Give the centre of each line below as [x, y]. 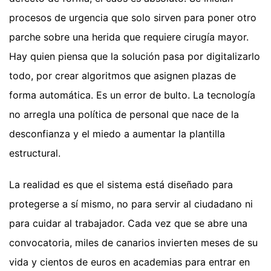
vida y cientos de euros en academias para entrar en [129, 262]
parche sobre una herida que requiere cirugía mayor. [129, 37]
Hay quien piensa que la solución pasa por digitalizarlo [135, 56]
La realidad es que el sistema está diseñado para [121, 184]
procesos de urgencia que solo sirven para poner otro [133, 17]
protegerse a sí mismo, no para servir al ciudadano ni [131, 204]
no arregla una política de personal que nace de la [124, 114]
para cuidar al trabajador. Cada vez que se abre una [128, 223]
